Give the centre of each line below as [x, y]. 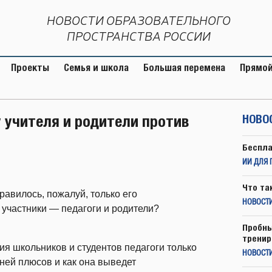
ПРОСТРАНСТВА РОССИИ [139, 36]
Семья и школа [96, 68]
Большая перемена [184, 68]
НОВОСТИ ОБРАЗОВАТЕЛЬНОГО [139, 20]
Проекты [30, 68]
